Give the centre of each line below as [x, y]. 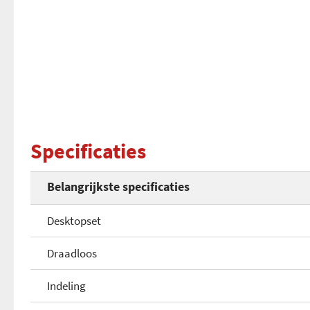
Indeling [66, 286]
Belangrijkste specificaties [118, 186]
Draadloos [72, 253]
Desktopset [74, 221]
